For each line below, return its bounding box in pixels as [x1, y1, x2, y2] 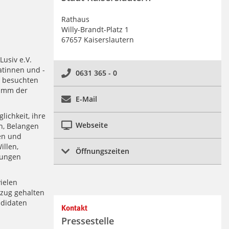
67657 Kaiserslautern [61, 35, 134, 45]
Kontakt [61, 204, 87, 213]
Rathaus [61, 14, 89, 25]
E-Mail [75, 94, 97, 104]
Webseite [75, 120, 108, 130]
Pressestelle [61, 215, 114, 227]
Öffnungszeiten [75, 146, 129, 156]
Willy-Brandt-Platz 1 [61, 25, 129, 35]
